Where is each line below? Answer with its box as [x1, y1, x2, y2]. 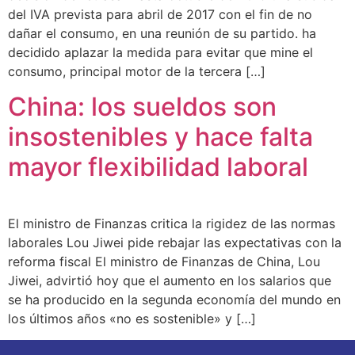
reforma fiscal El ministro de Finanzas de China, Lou [8, 254, 320, 270]
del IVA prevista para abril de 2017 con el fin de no [8, 6, 312, 22]
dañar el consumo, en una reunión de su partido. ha [8, 25, 316, 41]
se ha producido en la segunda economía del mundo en [8, 292, 341, 308]
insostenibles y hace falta [8, 121, 313, 153]
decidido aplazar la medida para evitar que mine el [8, 44, 313, 60]
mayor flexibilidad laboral [8, 151, 308, 183]
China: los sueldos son [8, 91, 277, 123]
